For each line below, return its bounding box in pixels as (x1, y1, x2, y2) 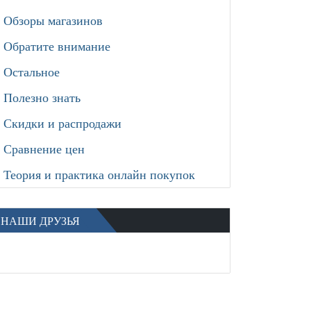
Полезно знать (3, 89, 81, 106)
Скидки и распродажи (3, 115, 121, 131)
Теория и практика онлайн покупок (3, 166, 195, 183)
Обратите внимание (3, 37, 110, 54)
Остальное (3, 63, 60, 80)
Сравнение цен (3, 140, 85, 157)
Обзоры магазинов (3, 12, 103, 28)
